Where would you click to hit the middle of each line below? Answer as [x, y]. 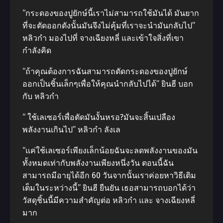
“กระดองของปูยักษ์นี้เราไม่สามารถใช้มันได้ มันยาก [111, 13]
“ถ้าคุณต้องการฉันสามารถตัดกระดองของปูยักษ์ [105, 71]
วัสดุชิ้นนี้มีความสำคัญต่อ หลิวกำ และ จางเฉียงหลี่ [109, 200]
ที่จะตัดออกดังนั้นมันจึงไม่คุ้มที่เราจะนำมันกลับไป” [109, 26]
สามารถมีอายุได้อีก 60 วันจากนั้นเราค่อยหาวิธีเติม [109, 175]
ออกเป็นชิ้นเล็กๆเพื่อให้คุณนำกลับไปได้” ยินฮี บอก [108, 84]
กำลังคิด [37, 51]
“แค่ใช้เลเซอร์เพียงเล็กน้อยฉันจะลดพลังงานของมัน [110, 151]
